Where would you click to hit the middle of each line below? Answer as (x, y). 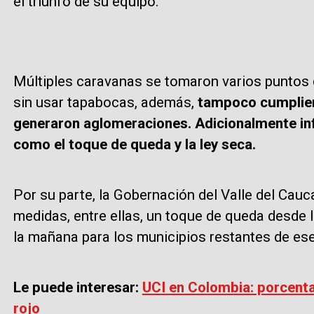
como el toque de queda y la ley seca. (134, 144)
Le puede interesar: (77, 288)
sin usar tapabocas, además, (103, 102)
